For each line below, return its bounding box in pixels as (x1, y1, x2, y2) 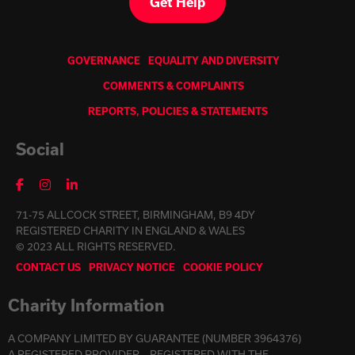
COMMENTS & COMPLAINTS (103, 81, 244, 92)
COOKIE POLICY (183, 262, 263, 273)
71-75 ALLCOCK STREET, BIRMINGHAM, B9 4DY (16, 209, 255, 222)
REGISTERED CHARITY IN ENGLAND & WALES (16, 225, 245, 238)
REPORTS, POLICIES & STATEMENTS (87, 106, 268, 117)
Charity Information (8, 296, 165, 315)
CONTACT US (16, 262, 81, 273)
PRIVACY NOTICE (89, 262, 175, 273)
